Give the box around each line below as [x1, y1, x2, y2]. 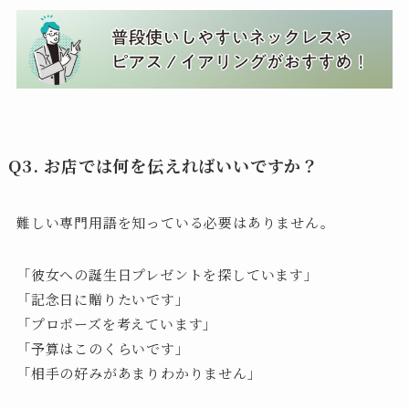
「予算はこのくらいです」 [16, 339, 190, 359]
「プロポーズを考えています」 [16, 314, 218, 334]
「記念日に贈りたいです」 [16, 289, 190, 309]
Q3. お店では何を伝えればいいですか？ [7, 153, 320, 178]
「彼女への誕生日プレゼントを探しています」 [16, 265, 319, 285]
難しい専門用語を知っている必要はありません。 [16, 213, 335, 233]
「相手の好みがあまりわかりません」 [16, 363, 262, 383]
